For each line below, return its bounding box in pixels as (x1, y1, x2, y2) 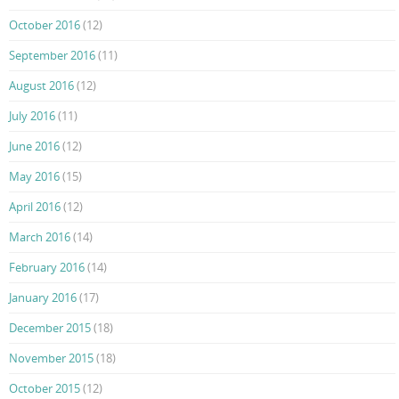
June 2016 (9, 137, 60, 154)
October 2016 (9, 16, 80, 33)
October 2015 (9, 379, 80, 396)
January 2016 (9, 289, 77, 305)
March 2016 (9, 228, 70, 245)
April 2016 (9, 198, 61, 215)
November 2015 (9, 349, 94, 366)
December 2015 (9, 319, 91, 336)
